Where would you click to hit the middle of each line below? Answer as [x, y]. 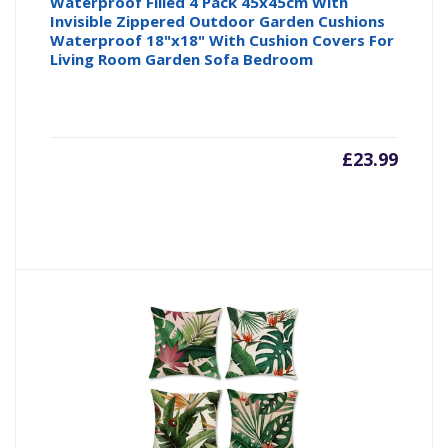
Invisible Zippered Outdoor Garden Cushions [218, 21]
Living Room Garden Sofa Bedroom [182, 59]
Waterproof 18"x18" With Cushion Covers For [222, 40]
